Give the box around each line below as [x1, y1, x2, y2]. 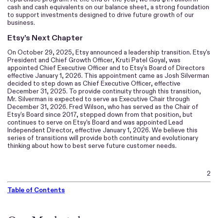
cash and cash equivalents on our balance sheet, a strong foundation [7, 2, 209, 11]
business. [7, 18, 35, 27]
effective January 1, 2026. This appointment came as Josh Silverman [7, 72, 209, 80]
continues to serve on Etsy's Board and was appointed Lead [7, 118, 183, 127]
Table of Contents [7, 186, 65, 195]
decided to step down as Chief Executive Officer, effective [7, 79, 181, 88]
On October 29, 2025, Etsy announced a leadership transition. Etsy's [7, 48, 210, 57]
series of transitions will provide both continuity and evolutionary [7, 134, 198, 143]
